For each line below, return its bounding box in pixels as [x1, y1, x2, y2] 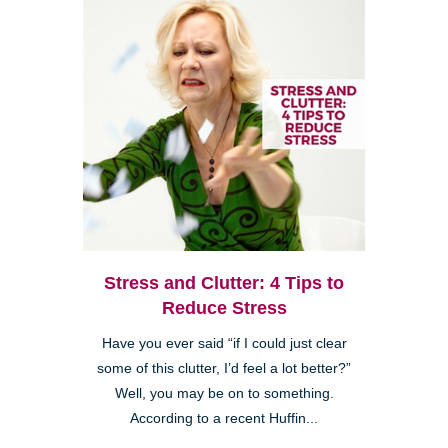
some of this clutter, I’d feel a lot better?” [97, 360, 351, 376]
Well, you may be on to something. [114, 385, 334, 401]
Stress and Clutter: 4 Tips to [104, 272, 344, 293]
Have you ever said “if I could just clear [101, 335, 347, 351]
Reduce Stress [161, 297, 287, 318]
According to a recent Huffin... [130, 410, 318, 426]
